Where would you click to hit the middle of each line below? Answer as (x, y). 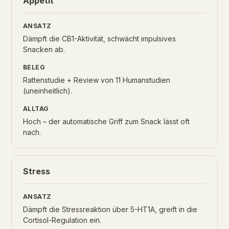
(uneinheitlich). (48, 91)
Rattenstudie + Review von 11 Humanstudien (97, 80)
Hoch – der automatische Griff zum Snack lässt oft (106, 121)
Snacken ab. (44, 49)
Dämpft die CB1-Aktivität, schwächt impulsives (99, 39)
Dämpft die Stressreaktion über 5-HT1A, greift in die (110, 209)
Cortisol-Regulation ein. (62, 220)
